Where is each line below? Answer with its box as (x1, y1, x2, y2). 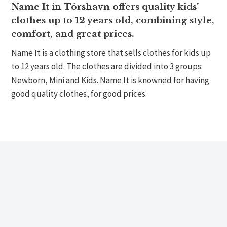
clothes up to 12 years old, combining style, (11, 15, 215, 26)
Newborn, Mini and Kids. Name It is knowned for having (11, 74, 210, 86)
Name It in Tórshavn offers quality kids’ (11, 2, 199, 13)
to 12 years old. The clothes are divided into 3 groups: (11, 61, 203, 72)
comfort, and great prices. (11, 29, 135, 40)
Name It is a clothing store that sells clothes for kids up (11, 47, 211, 59)
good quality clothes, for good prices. (11, 88, 147, 100)
